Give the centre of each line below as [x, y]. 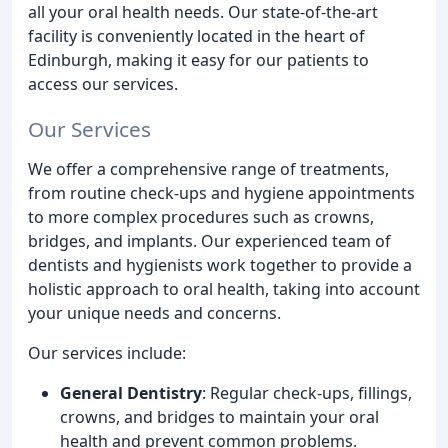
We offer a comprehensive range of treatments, [208, 168]
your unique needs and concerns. [154, 312]
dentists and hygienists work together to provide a [220, 264]
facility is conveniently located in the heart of [196, 36]
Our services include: [107, 352]
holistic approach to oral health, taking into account [224, 288]
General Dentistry [131, 392]
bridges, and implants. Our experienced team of [209, 240]
